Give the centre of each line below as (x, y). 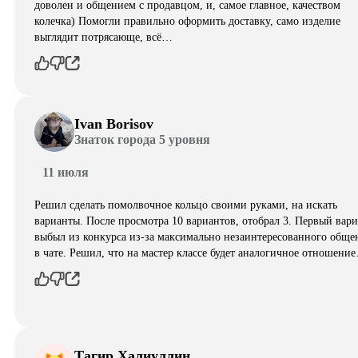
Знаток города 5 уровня (142, 140)
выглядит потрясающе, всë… (103, 37)
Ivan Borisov (114, 124)
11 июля (66, 172)
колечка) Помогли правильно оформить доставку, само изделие (187, 21)
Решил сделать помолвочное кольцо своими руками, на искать (186, 205)
